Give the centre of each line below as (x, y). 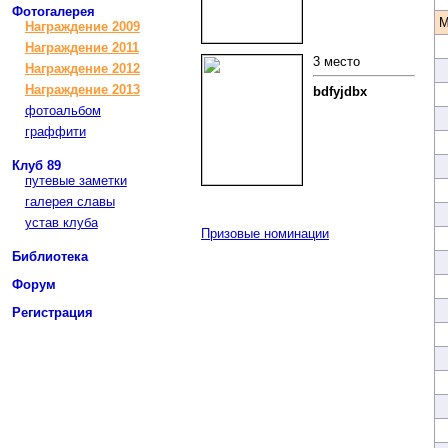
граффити (55, 131)
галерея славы (69, 201)
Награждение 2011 (81, 47)
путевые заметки (75, 180)
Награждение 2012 (82, 68)
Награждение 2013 (82, 89)
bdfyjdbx (340, 91)
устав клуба (61, 222)
